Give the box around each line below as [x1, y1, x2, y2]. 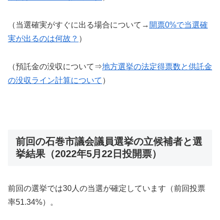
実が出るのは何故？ [8, 34, 79, 43]
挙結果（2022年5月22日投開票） [16, 148, 162, 159]
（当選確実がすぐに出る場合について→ [8, 21, 149, 29]
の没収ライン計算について [8, 76, 102, 85]
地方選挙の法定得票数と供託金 [102, 62, 212, 71]
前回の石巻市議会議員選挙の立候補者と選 [16, 136, 202, 147]
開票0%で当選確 [149, 21, 208, 29]
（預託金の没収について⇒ [8, 62, 102, 71]
